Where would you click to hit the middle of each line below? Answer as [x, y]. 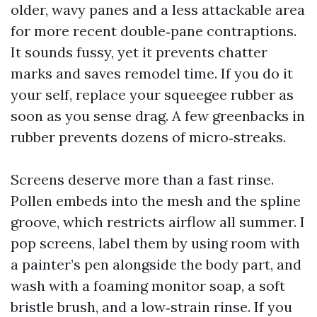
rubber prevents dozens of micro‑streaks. [148, 137]
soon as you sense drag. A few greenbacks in [158, 116]
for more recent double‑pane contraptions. [154, 31]
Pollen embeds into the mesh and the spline [156, 201]
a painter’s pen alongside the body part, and [156, 264]
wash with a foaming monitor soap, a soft [148, 286]
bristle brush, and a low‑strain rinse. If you [151, 307]
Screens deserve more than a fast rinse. [142, 179]
